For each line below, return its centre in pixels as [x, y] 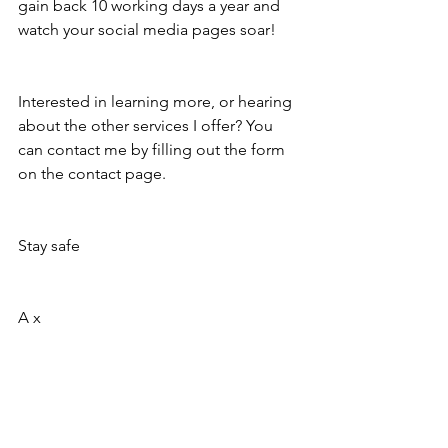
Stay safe [49, 245]
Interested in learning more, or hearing [157, 101]
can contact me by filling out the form [153, 149]
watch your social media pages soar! [149, 29]
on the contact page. [94, 173]
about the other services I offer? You [147, 125]
